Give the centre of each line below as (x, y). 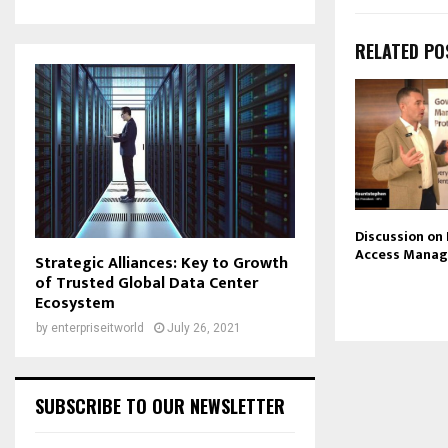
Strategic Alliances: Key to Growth (161, 263)
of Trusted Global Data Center (146, 283)
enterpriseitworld (97, 327)
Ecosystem (75, 303)
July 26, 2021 (204, 327)
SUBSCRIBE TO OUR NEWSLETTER (160, 405)
